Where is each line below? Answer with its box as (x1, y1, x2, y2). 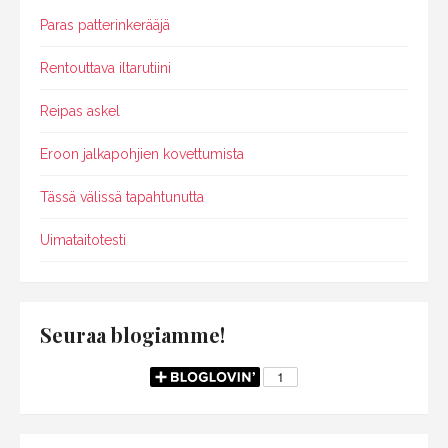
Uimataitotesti (40, 232, 126, 249)
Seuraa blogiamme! (40, 321, 225, 349)
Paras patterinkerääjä (40, 17, 170, 34)
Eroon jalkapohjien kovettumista (40, 146, 244, 163)
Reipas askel (40, 103, 120, 120)
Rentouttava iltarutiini (40, 60, 171, 77)
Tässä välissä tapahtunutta (40, 189, 204, 206)
